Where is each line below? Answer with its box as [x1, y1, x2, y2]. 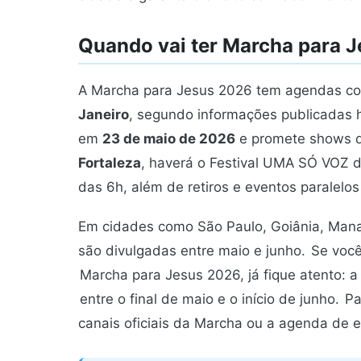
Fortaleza [78, 155, 141, 172]
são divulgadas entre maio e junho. [78, 243, 309, 259]
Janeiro [78, 106, 129, 123]
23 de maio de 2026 [102, 131, 235, 147]
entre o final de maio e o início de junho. [80, 291, 339, 308]
